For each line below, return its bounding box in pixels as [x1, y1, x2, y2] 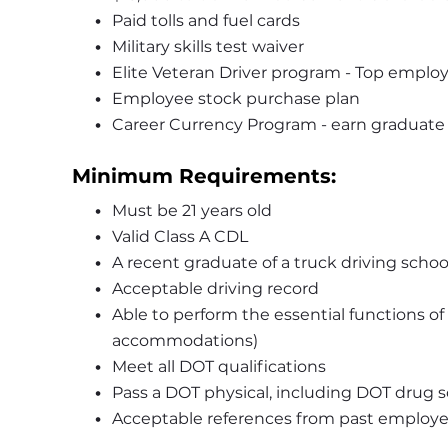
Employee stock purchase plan [111, 88, 360, 108]
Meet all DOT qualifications [111, 356, 330, 376]
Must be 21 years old [111, 200, 276, 220]
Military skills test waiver [111, 36, 308, 56]
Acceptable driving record [111, 278, 327, 298]
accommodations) [112, 330, 262, 350]
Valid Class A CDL [111, 226, 248, 246]
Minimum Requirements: [72, 163, 336, 188]
